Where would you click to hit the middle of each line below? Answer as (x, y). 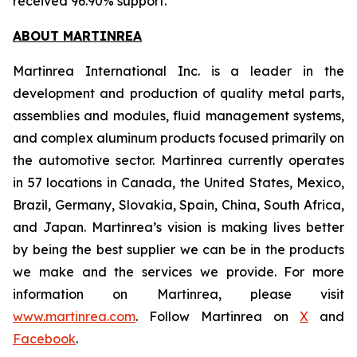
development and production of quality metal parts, (178, 93)
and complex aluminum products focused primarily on (178, 138)
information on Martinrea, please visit (178, 294)
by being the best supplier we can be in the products (178, 249)
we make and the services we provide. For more (178, 272)
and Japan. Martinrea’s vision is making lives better (178, 227)
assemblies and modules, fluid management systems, (178, 116)
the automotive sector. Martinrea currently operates (178, 160)
